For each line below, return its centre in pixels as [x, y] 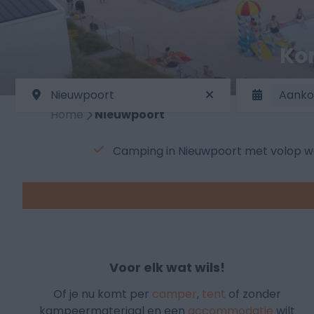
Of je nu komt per [103, 294]
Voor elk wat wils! [168, 268]
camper [175, 294]
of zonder [254, 294]
